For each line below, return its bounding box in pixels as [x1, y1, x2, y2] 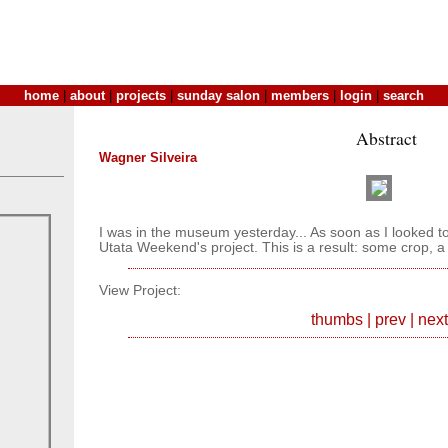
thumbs [310, 311, 363, 329]
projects [116, 88, 166, 103]
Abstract [356, 126, 417, 150]
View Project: [99, 282, 181, 298]
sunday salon [177, 88, 260, 103]
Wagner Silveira [99, 150, 197, 165]
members [271, 88, 329, 103]
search [383, 88, 424, 103]
